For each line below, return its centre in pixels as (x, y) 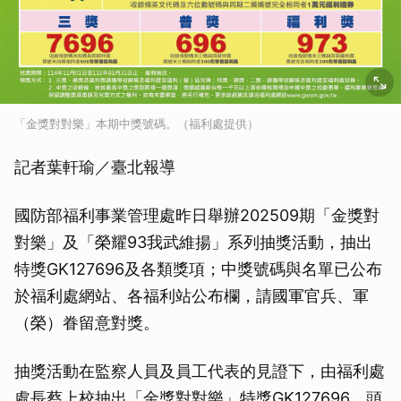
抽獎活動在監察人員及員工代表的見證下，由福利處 (200, 371)
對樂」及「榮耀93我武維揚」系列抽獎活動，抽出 (193, 242)
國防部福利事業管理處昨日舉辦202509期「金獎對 (197, 215)
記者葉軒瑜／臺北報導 (95, 166)
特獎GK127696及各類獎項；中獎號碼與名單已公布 (198, 269)
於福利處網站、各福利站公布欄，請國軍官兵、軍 (192, 295)
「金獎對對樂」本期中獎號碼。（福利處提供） (137, 123)
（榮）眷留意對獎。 (87, 322)
